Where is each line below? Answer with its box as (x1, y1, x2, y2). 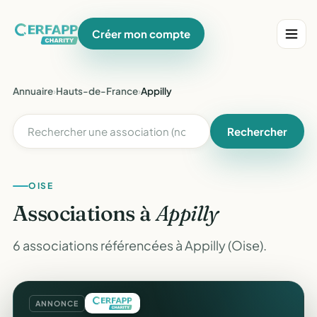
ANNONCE (35, 298, 79, 308)
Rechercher (227, 125, 287, 138)
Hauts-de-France (56, 85, 138, 97)
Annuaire (13, 85, 53, 97)
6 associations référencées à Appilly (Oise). (13, 237, 267, 253)
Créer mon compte (92, 27, 191, 40)
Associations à (13, 200, 156, 226)
